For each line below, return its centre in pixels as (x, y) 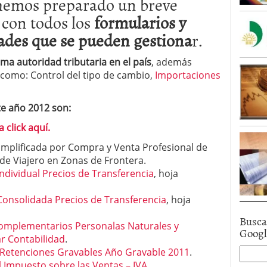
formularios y (140, 22)
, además (172, 62)
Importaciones (188, 75)
